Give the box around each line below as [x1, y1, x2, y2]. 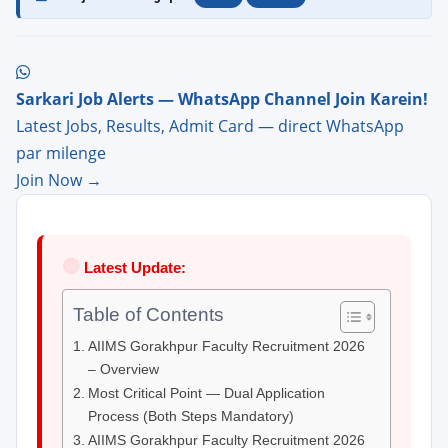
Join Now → [16, 169, 102, 191]
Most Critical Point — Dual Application [87, 385, 325, 401]
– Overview [87, 361, 159, 377]
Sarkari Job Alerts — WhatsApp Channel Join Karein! [16, 88, 428, 110]
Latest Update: [80, 259, 186, 276]
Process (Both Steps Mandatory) [87, 408, 294, 424]
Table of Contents [73, 304, 224, 326]
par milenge [16, 142, 106, 164]
